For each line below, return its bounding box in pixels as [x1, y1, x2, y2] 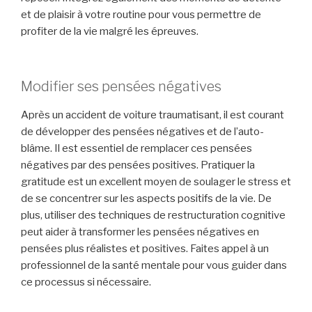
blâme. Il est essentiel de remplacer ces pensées [21, 141, 252, 155]
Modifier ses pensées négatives [21, 77, 221, 95]
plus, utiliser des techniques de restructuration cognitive [21, 208, 286, 221]
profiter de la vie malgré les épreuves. [21, 25, 198, 38]
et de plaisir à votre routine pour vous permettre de [21, 8, 261, 22]
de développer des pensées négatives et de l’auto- [21, 125, 264, 138]
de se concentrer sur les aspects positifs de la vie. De [21, 192, 272, 205]
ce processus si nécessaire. [21, 275, 151, 288]
